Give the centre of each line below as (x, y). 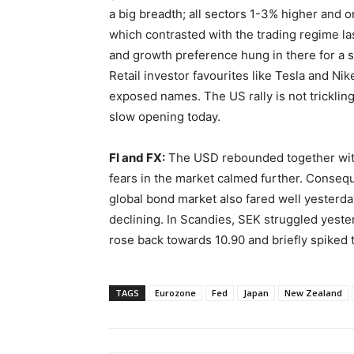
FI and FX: (137, 157)
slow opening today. (165, 116)
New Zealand (313, 292)
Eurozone (175, 292)
